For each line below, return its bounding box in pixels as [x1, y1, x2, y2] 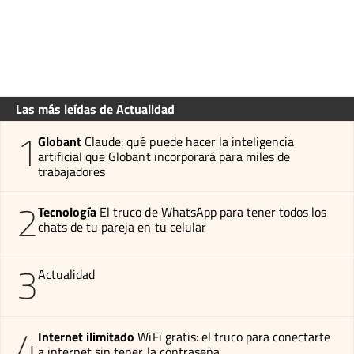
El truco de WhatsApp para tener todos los [100, 201, 327, 221]
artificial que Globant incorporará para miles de [38, 146, 291, 166]
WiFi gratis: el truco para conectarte [137, 326, 331, 346]
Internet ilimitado [38, 326, 135, 346]
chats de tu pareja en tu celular [38, 217, 206, 236]
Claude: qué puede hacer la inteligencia [85, 131, 295, 151]
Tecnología [38, 201, 97, 221]
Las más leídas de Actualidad [16, 99, 175, 119]
